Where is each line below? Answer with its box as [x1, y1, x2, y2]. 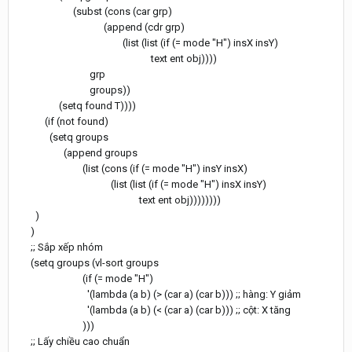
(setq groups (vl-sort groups [16, 256, 159, 269]
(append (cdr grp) [16, 20, 185, 33]
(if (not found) [16, 115, 108, 127]
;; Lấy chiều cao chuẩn [16, 335, 130, 347]
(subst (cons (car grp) [16, 5, 172, 17]
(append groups [16, 146, 137, 159]
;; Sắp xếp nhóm [16, 240, 103, 253]
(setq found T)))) [16, 99, 136, 112]
